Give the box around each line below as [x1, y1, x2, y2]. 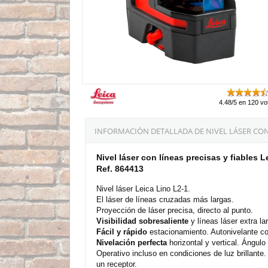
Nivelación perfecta [96, 237, 167, 247]
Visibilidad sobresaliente [96, 216, 188, 226]
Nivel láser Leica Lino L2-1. [96, 184, 190, 193]
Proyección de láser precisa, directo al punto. [96, 205, 253, 215]
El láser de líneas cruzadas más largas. [96, 194, 234, 204]
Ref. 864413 [96, 163, 144, 173]
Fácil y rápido [96, 227, 147, 236]
